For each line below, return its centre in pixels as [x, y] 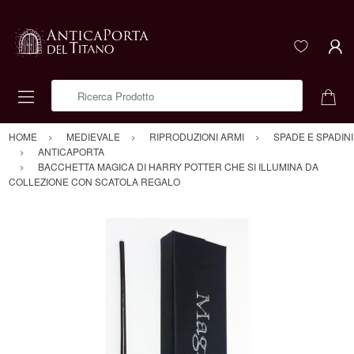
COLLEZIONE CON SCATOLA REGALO [94, 182]
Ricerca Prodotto [90, 88]
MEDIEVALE [93, 137]
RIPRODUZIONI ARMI [197, 137]
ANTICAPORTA [71, 152]
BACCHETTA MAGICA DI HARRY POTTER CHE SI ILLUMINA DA [178, 167]
